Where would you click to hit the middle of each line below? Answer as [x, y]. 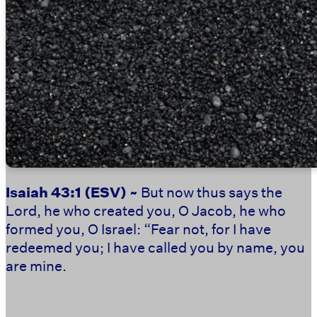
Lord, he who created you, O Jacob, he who [146, 210]
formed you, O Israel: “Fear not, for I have [138, 228]
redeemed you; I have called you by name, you [155, 247]
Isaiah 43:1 [44, 191]
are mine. [36, 265]
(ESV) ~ [111, 191]
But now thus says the [212, 191]
